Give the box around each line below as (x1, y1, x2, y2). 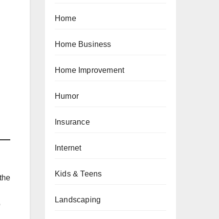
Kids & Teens (55, 170, 102, 178)
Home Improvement (55, 66, 125, 74)
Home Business (55, 40, 111, 48)
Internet (55, 144, 82, 152)
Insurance (55, 118, 90, 126)
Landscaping (55, 196, 101, 204)
